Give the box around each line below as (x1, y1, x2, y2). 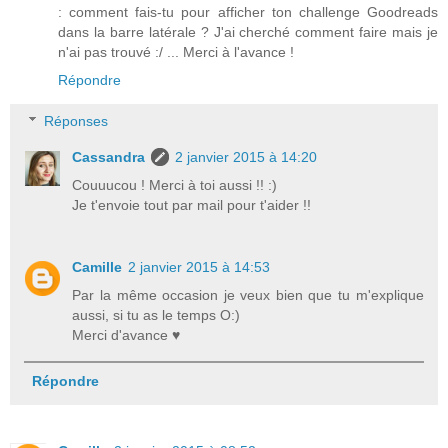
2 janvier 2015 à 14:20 (175, 149, 318, 166)
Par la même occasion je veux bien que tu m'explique (72, 287, 424, 304)
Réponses (44, 113, 109, 130)
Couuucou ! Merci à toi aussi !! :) (72, 177, 278, 194)
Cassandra (72, 149, 146, 166)
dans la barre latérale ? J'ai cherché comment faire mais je (58, 23, 438, 40)
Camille (72, 259, 123, 276)
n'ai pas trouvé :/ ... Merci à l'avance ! (58, 43, 294, 60)
